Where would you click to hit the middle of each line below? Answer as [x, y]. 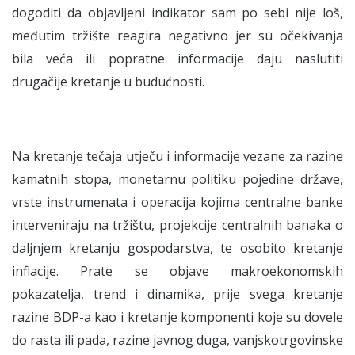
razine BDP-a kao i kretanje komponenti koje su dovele [177, 317]
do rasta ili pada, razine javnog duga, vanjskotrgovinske [177, 340]
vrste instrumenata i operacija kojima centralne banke [177, 202]
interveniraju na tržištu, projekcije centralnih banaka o [177, 225]
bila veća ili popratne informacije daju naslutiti [177, 59]
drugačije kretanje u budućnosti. [108, 82]
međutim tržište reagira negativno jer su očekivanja [177, 36]
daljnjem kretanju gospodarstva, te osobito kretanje [177, 248]
